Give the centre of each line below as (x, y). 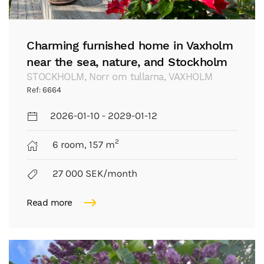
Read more (49, 202)
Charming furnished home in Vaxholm (130, 45)
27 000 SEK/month (94, 173)
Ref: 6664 (44, 90)
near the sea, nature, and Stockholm (127, 62)
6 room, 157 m (82, 144)
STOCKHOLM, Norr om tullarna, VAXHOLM (120, 77)
